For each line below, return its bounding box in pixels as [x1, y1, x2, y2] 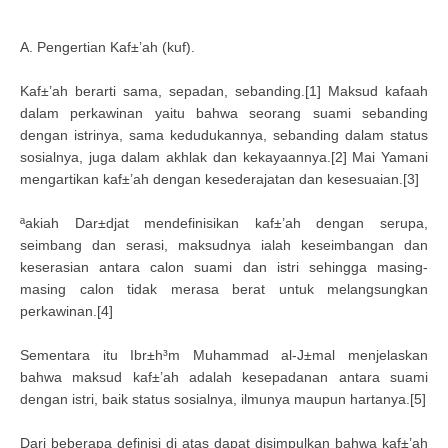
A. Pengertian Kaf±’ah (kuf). [20, 39, 195, 55]
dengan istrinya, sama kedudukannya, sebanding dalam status [20, 127, 428, 143]
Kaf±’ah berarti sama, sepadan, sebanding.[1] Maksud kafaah [20, 83, 428, 99]
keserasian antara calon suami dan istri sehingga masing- [20, 259, 428, 275]
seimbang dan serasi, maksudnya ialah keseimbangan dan [20, 237, 428, 253]
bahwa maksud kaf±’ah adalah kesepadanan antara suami [20, 369, 428, 385]
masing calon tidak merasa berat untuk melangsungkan [20, 281, 428, 297]
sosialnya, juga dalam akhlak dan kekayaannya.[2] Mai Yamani [20, 149, 428, 165]
